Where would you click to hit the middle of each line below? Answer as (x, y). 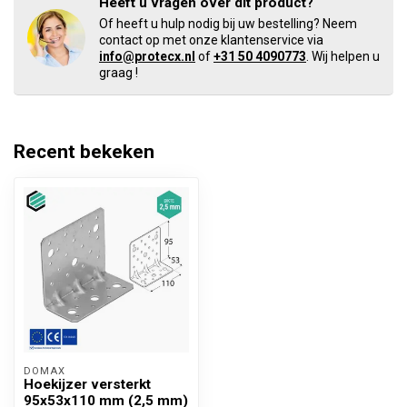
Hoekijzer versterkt (87, 384)
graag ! (119, 73)
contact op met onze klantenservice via (211, 40)
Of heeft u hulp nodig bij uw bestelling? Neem (228, 24)
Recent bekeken (84, 152)
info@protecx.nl (147, 56)
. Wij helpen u (343, 56)
